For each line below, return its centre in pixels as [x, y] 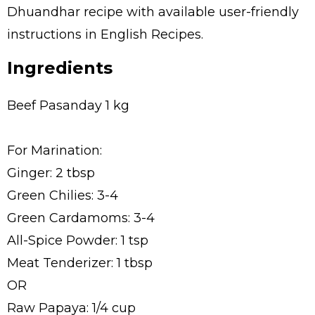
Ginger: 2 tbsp [51, 173]
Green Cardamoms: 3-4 [81, 218]
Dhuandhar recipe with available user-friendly [153, 12]
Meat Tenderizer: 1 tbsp [80, 263]
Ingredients [60, 68]
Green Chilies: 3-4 [63, 195]
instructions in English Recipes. [105, 34]
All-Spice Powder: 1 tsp [78, 240]
